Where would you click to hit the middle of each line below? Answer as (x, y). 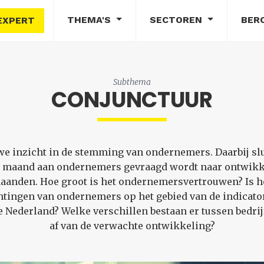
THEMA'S (91, 20)
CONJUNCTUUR (132, 100)
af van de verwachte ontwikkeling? (132, 226)
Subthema (132, 82)
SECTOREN (177, 20)
